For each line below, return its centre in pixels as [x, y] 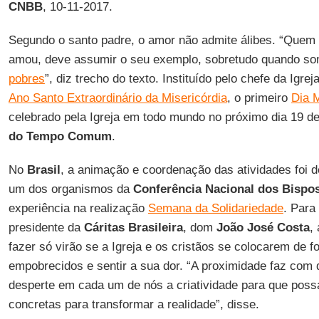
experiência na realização [78, 208]
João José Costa [263, 228]
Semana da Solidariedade [215, 208]
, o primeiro [259, 98]
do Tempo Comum [60, 136]
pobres [26, 79]
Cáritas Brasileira [133, 228]
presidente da [46, 228]
